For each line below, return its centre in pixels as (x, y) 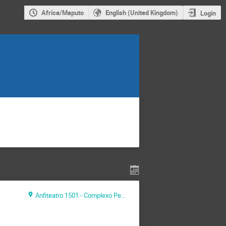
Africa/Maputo (62, 13)
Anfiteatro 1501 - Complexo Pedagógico (78, 195)
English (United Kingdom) (142, 13)
